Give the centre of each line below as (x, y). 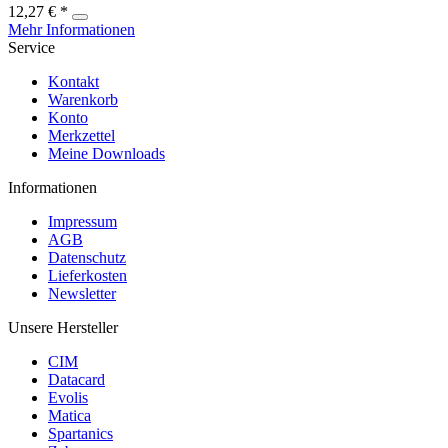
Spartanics (80, 433)
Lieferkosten (87, 275)
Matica (69, 415)
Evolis (68, 397)
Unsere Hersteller (63, 327)
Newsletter (82, 293)
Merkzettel (81, 135)
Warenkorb (83, 99)
